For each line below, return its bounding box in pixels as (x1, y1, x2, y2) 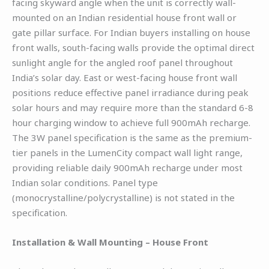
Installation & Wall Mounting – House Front (12, 235, 208, 248)
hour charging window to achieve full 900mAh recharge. (12, 116, 250, 128)
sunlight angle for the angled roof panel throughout (12, 56, 233, 68)
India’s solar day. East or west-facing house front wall (12, 71, 237, 83)
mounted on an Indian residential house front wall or (12, 11, 237, 23)
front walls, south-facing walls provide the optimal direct (12, 41, 255, 53)
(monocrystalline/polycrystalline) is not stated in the (12, 191, 235, 204)
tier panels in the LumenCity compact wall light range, (12, 146, 243, 159)
